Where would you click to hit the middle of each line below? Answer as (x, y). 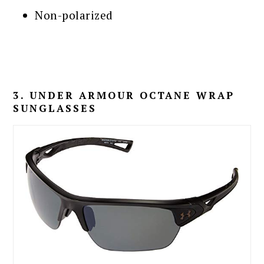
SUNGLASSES (55, 108)
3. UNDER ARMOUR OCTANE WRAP (124, 95)
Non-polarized (74, 15)
